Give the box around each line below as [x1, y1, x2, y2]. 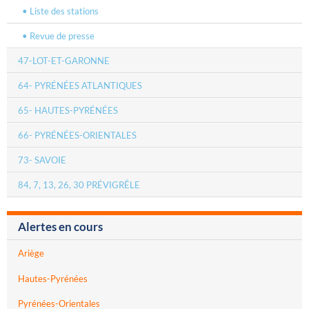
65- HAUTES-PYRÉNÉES [18, 105, 118, 117]
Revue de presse [29, 30, 94, 42]
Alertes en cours [18, 219, 103, 234]
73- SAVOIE [18, 154, 66, 166]
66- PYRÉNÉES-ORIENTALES [18, 130, 137, 141]
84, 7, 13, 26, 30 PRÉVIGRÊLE [18, 179, 140, 191]
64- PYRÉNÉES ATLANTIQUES [18, 80, 142, 92]
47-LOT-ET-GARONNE [18, 55, 110, 67]
